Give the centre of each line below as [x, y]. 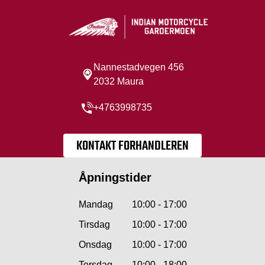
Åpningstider [115, 178]
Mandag [96, 205]
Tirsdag [94, 225]
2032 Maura [118, 82]
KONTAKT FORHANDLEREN [132, 146]
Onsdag [95, 245]
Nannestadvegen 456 [138, 67]
